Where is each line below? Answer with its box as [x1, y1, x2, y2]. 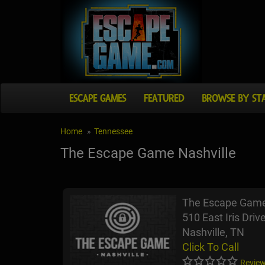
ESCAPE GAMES [69, 92, 126, 105]
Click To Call [182, 241, 239, 254]
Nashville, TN [182, 226, 244, 239]
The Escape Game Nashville [60, 145, 236, 162]
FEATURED [144, 92, 184, 105]
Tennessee [94, 127, 132, 137]
